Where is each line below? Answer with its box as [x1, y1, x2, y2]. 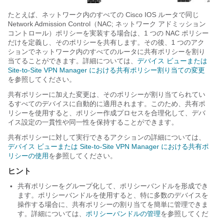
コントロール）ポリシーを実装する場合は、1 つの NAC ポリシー [8, 29, 209, 37]
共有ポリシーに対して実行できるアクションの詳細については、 [8, 133, 205, 141]
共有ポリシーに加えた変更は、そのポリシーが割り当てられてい [8, 90, 205, 98]
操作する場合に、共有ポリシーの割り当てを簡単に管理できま [18, 200, 208, 208]
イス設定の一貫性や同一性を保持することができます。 [8, 118, 178, 126]
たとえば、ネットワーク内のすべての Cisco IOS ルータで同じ [8, 10, 199, 18]
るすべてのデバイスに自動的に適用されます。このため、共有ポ [8, 99, 205, 108]
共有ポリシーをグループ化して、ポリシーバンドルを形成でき [18, 182, 208, 190]
